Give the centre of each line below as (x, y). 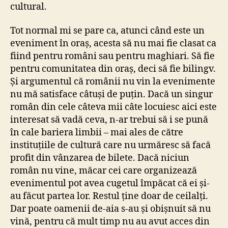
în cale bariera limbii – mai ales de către (97, 133)
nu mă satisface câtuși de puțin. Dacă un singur (111, 95)
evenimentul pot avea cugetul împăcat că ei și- (110, 184)
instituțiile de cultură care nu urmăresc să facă (110, 146)
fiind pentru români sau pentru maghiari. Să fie (112, 56)
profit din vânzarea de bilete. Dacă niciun (100, 158)
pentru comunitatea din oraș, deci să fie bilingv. (113, 69)
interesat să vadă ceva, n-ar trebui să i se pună (109, 120)
